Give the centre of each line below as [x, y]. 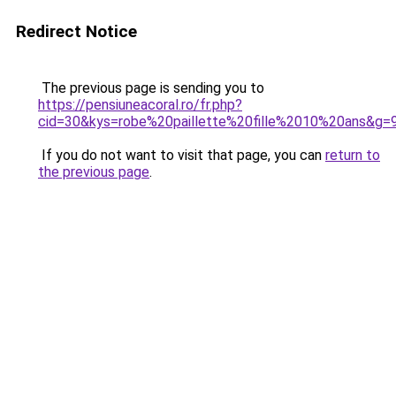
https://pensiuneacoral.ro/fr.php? [140, 105]
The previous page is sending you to [151, 88]
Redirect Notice [76, 31]
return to [353, 155]
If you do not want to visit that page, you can [182, 155]
